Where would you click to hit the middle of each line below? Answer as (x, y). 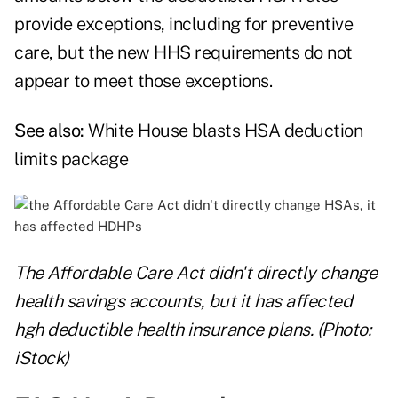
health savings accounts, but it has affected (183, 302)
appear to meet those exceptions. (143, 81)
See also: (51, 131)
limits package (71, 159)
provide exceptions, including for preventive (183, 24)
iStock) (42, 358)
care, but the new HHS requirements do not (183, 53)
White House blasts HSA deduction (225, 131)
